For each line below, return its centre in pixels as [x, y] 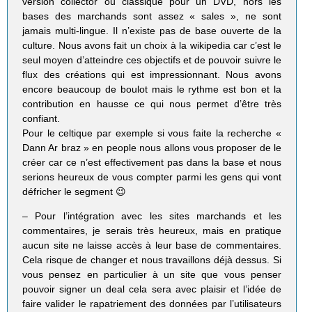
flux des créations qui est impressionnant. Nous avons [152, 75]
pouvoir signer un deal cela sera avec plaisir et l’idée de [152, 289]
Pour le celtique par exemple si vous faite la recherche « [152, 133]
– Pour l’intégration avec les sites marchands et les [152, 216]
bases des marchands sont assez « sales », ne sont [152, 16]
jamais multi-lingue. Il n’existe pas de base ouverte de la [152, 31]
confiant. [41, 119]
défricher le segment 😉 [75, 192]
